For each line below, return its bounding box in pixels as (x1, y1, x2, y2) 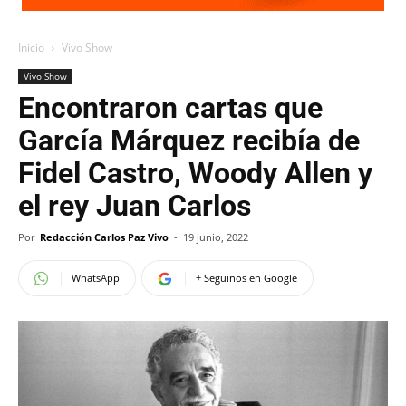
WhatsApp (72, 271, 120, 285)
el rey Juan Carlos (18, 188, 251, 223)
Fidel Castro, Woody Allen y (18, 156, 372, 190)
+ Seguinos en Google (196, 271, 297, 285)
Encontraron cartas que (18, 91, 323, 125)
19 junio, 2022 (183, 230, 248, 244)
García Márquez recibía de (18, 123, 360, 158)
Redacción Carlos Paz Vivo (40, 230, 169, 244)
